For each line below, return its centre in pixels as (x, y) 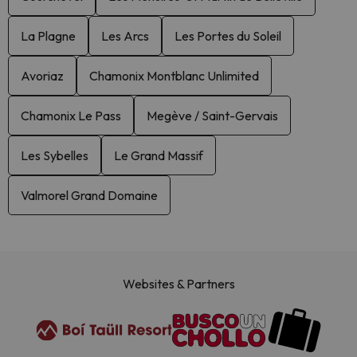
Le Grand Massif (159, 155)
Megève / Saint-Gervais (212, 115)
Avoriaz (42, 75)
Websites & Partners (178, 283)
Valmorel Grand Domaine (89, 195)
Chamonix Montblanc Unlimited (174, 75)
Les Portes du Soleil (228, 35)
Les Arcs (125, 35)
